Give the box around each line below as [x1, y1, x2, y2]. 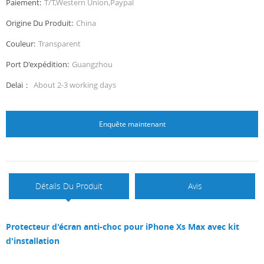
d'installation [6, 235, 60, 246]
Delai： [6, 79, 31, 90]
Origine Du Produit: [6, 17, 73, 28]
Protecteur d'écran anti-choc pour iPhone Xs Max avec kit [6, 220, 239, 232]
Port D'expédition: [6, 58, 69, 70]
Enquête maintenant [98, 118, 166, 129]
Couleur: [6, 38, 35, 49]
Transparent [38, 38, 81, 49]
